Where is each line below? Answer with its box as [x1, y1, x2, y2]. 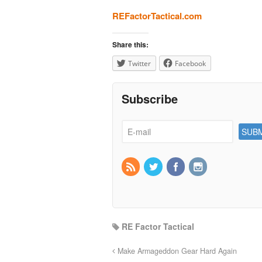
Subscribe [122, 89, 178, 107]
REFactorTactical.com [112, 9, 202, 22]
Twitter [128, 58, 151, 68]
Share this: [112, 39, 149, 50]
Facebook [175, 58, 206, 68]
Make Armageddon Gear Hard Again [115, 245, 237, 256]
